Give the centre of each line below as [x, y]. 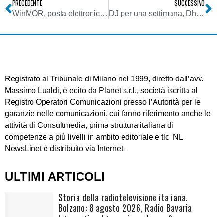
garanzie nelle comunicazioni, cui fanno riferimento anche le [108, 114]
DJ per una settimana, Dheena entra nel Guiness [200, 14]
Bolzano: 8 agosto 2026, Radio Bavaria [125, 208]
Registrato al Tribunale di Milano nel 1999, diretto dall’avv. [104, 79]
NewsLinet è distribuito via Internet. [65, 149]
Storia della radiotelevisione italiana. [123, 197]
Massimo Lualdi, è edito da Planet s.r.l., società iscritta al [101, 91]
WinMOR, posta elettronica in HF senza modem [104, 14]
